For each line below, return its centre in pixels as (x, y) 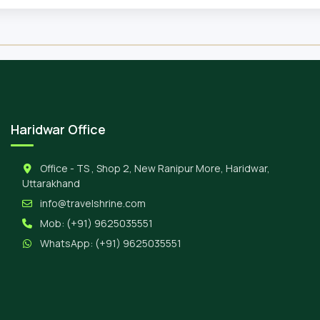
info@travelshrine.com (93, 203)
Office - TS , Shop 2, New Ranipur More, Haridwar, (154, 168)
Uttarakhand (51, 183)
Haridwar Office (58, 129)
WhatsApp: (66, 243)
